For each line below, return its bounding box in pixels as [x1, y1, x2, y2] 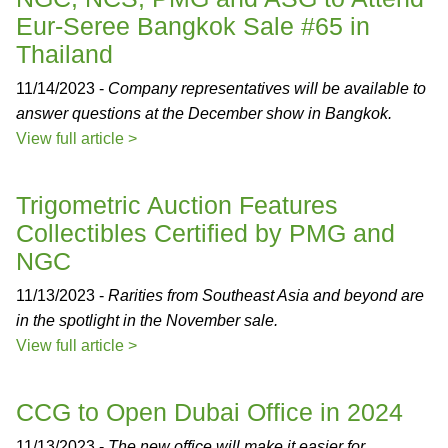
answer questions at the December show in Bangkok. [16, 105, 392, 122]
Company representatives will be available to [108, 80, 426, 97]
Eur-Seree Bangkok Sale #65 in [16, 12, 370, 40]
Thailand [16, 40, 113, 68]
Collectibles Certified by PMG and [16, 219, 395, 247]
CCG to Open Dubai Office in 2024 [16, 398, 403, 426]
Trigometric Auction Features [16, 191, 338, 219]
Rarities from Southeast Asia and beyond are [108, 287, 424, 304]
